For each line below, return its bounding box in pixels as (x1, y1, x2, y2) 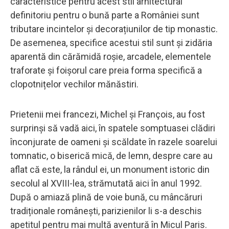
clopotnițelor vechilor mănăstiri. (10, 79, 139, 90)
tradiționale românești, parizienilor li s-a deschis (10, 205, 202, 217)
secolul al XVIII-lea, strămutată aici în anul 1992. (10, 178, 202, 189)
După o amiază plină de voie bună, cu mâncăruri (10, 192, 202, 203)
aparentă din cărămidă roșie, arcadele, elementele (10, 51, 211, 62)
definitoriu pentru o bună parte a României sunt (10, 10, 199, 21)
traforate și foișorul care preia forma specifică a (10, 65, 202, 76)
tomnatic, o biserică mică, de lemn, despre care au (10, 150, 213, 162)
